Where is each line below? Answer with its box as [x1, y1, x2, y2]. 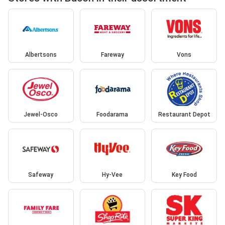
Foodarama [96, 111, 129, 119]
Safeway [28, 171, 54, 178]
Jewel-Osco [24, 111, 58, 119]
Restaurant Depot [158, 111, 210, 119]
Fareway [100, 51, 124, 58]
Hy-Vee [102, 171, 123, 178]
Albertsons [25, 51, 57, 58]
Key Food [171, 171, 197, 178]
